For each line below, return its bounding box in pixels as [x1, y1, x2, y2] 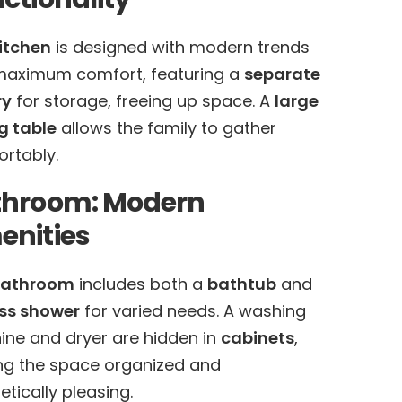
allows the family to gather [56, 117, 276, 139]
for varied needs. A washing [79, 300, 306, 322]
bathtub [206, 273, 276, 295]
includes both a [74, 273, 207, 295]
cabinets [220, 327, 294, 349]
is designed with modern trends [50, 36, 310, 58]
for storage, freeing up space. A [11, 90, 275, 112]
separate [243, 63, 320, 85]
